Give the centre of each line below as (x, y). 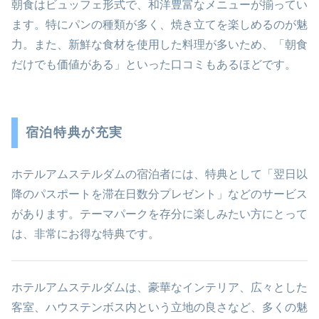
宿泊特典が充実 (74, 133)
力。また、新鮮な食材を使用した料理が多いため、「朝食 (159, 44)
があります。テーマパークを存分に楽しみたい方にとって (159, 214)
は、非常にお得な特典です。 (85, 234)
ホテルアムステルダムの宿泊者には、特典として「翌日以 (159, 174)
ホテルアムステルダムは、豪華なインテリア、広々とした (159, 287)
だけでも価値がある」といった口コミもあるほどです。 (154, 64)
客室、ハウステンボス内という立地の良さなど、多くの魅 (159, 307)
